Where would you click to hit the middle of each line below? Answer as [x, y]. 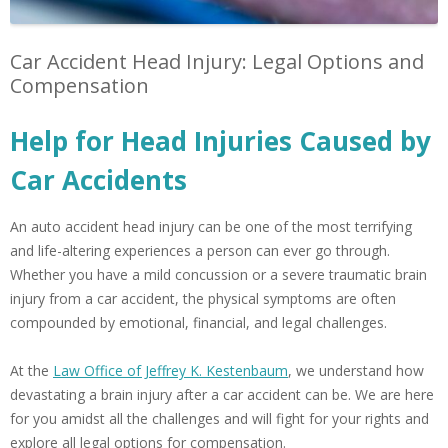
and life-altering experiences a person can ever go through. [200, 251]
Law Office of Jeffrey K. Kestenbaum [170, 371]
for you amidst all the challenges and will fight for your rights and [219, 419]
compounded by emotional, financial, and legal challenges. [200, 323]
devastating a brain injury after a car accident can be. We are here [222, 395]
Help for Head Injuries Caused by [220, 141]
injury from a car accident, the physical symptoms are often [203, 299]
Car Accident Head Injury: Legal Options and [217, 62]
